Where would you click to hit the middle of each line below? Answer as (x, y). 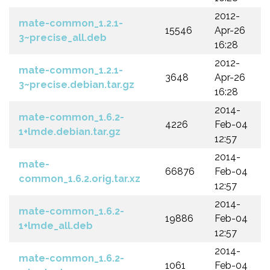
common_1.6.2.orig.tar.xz (80, 179)
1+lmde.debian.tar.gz (70, 132)
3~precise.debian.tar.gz (77, 85)
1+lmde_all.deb (56, 226)
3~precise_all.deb (63, 38)
